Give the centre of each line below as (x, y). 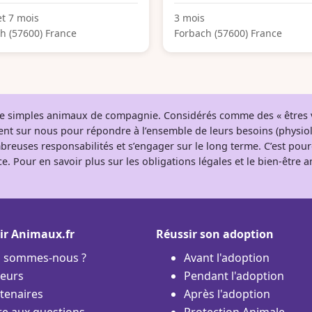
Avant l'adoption (227, 257)
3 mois (189, 17)
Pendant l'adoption (234, 275)
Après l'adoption (227, 294)
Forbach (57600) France (228, 33)
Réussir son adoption (215, 234)
